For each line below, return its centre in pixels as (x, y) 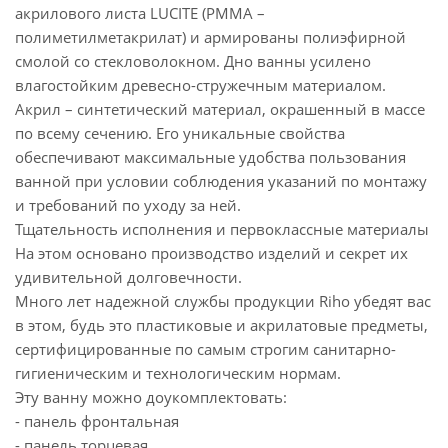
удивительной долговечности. (128, 277)
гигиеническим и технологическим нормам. (180, 373)
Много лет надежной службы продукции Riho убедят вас (223, 301)
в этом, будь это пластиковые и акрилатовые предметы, (221, 325)
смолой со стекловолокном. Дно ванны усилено (193, 61)
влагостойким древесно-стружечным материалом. (200, 85)
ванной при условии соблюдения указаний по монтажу (221, 181)
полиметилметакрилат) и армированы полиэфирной (210, 37)
